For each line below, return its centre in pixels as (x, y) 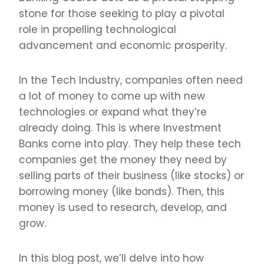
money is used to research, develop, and (123, 207)
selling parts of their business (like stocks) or (131, 175)
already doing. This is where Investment (120, 128)
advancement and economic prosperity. (123, 45)
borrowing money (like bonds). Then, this (122, 191)
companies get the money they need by (123, 159)
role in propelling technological (98, 29)
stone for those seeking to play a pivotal (122, 13)
